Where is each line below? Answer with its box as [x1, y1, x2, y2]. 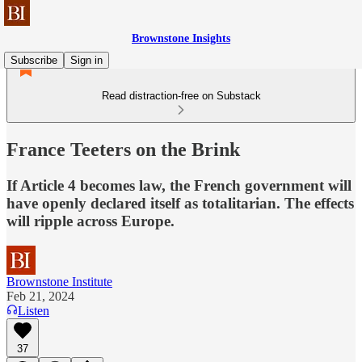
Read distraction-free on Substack [101, 90, 261, 102]
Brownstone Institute [6, 274, 112, 288]
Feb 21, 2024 [6, 288, 74, 303]
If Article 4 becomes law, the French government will [6, 176, 351, 194]
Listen [18, 303, 49, 318]
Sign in [70, 54, 103, 66]
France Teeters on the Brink [6, 138, 240, 160]
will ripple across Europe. [6, 212, 175, 229]
